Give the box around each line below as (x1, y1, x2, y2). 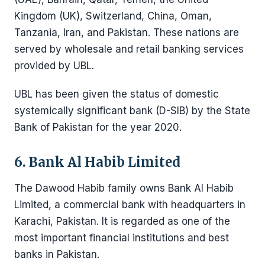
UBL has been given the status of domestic (14, 88, 219, 100)
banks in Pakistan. (14, 248, 99, 260)
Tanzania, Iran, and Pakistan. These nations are (14, 27, 239, 38)
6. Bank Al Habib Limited (14, 154, 180, 170)
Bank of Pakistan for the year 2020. (14, 121, 182, 133)
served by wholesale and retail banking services (14, 43, 244, 55)
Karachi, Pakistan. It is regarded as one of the (14, 215, 230, 227)
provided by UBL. (14, 60, 94, 72)
